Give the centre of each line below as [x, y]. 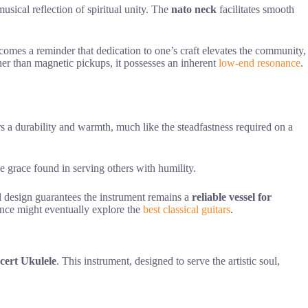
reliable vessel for [232, 197]
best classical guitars [187, 209]
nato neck [194, 10]
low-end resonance [260, 63]
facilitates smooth [255, 10]
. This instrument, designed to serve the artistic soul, [168, 261]
